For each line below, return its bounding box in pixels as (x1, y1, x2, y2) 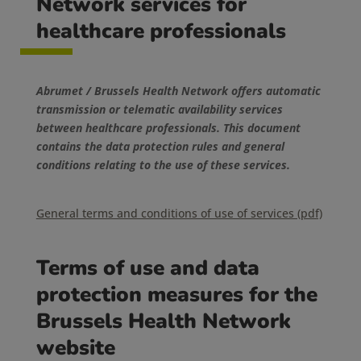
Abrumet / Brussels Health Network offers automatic (35, 83, 321, 98)
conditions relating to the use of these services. (35, 157, 290, 172)
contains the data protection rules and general (35, 139, 284, 154)
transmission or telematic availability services (35, 102, 283, 117)
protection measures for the (35, 280, 317, 309)
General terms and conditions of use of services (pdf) (35, 205, 322, 221)
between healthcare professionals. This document (35, 120, 301, 135)
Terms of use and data (35, 254, 259, 282)
